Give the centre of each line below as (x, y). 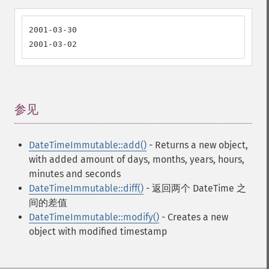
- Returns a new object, (197, 145)
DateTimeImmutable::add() (88, 145)
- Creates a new (194, 217)
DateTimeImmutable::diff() (86, 188)
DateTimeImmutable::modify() (94, 217)
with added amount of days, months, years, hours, (137, 159)
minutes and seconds (75, 174)
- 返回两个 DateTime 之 (195, 188)
